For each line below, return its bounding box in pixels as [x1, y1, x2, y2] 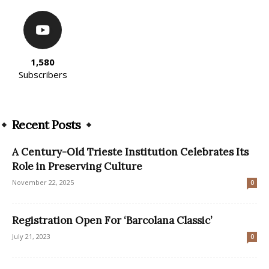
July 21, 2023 [12, 231, 50, 241]
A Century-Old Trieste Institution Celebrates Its [12, 145, 249, 159]
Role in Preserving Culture [12, 159, 142, 173]
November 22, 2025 [12, 177, 74, 187]
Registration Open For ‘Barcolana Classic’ [12, 213, 212, 227]
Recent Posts [12, 116, 81, 132]
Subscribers [18, 68, 67, 80]
